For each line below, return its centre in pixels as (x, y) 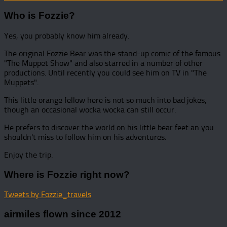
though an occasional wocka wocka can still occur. (90, 109)
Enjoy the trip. (28, 155)
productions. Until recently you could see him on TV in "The (105, 72)
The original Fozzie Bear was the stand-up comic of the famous (112, 53)
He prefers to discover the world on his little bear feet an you (109, 127)
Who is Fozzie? (40, 16)
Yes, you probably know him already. (67, 35)
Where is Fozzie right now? (67, 174)
